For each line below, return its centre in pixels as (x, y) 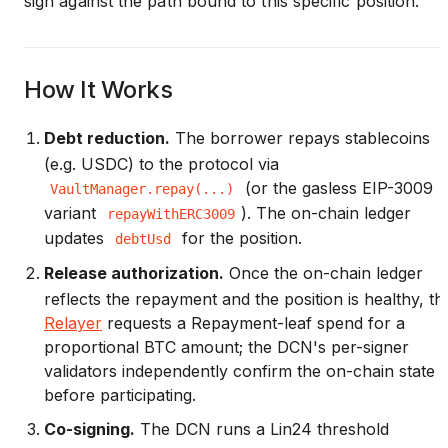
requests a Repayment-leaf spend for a (253, 322)
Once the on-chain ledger (323, 272)
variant (72, 212)
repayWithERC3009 (171, 213)
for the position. (239, 237)
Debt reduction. (107, 137)
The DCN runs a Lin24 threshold (262, 428)
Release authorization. (134, 272)
